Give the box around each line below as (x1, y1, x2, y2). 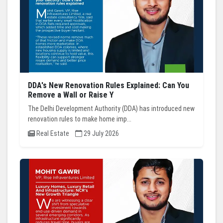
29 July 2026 (82, 129, 119, 138)
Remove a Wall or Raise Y (28, 90, 113, 100)
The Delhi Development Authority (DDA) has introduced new (28, 105, 195, 113)
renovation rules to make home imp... (28, 115, 131, 123)
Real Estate (35, 129, 75, 138)
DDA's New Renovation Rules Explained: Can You (28, 81, 189, 91)
